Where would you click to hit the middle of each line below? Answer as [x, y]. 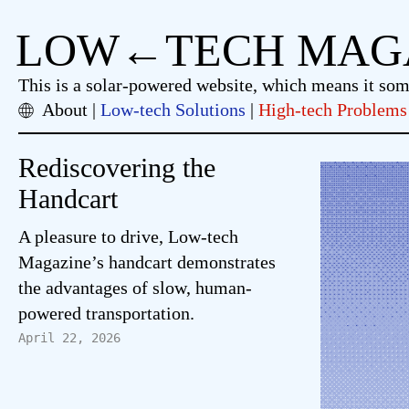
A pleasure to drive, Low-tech [128, 236]
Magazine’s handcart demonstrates [147, 262]
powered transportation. [106, 313]
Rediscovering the [117, 168]
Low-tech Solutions [173, 110]
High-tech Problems [333, 110]
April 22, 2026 [69, 338]
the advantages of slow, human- [135, 288]
